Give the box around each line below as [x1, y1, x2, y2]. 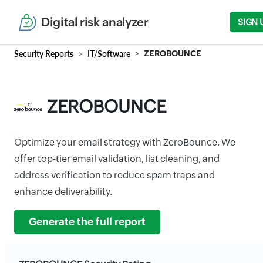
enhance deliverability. [14, 186, 112, 197]
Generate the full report [29, 216, 146, 228]
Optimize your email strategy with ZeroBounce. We [14, 137, 235, 148]
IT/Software [87, 49, 130, 59]
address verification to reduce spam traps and [14, 170, 215, 181]
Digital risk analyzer [41, 15, 149, 29]
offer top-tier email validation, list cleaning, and [14, 153, 220, 164]
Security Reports [14, 49, 73, 59]
